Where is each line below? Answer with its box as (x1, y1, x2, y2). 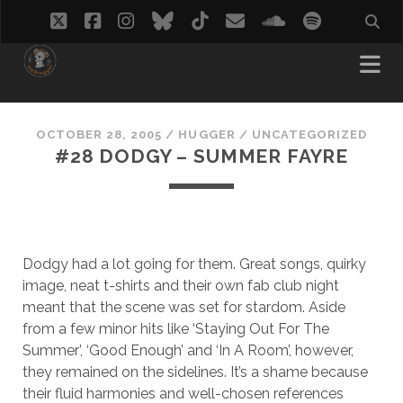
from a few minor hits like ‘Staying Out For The (22, 320, 329, 337)
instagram (133, 9, 222, 31)
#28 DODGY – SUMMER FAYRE (54, 145, 349, 167)
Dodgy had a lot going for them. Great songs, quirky (22, 255, 366, 273)
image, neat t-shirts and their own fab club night (22, 277, 339, 294)
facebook (99, 9, 182, 31)
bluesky (173, 9, 244, 31)
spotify (320, 9, 381, 31)
